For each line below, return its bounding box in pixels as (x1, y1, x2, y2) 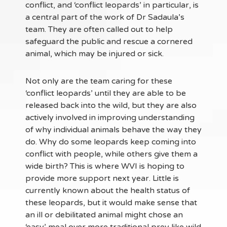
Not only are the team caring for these (25, 76, 172, 87)
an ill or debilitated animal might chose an (25, 210, 183, 220)
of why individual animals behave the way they (25, 125, 202, 135)
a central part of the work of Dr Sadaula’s (25, 12, 184, 23)
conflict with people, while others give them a (25, 149, 198, 160)
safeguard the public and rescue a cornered (25, 36, 193, 47)
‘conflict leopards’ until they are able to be (25, 88, 186, 99)
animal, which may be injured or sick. (25, 49, 166, 59)
